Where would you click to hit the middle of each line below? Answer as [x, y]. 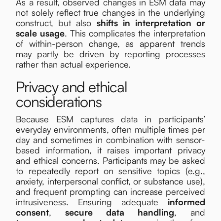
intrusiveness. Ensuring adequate [92, 202]
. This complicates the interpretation [135, 33]
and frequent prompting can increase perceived [110, 191]
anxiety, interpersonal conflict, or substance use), [110, 181]
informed [186, 202]
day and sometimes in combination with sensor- [110, 139]
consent [33, 212]
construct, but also [56, 22]
